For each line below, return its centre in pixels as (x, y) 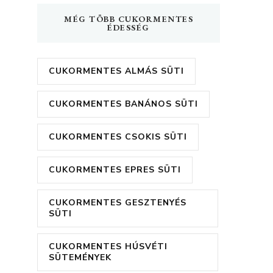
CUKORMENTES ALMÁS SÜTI (116, 71)
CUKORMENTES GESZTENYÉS (118, 203)
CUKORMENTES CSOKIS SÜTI (118, 137)
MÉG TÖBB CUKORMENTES (129, 19)
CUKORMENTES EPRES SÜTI (115, 170)
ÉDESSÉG (129, 28)
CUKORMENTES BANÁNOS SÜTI (123, 104)
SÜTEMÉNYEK (80, 258)
